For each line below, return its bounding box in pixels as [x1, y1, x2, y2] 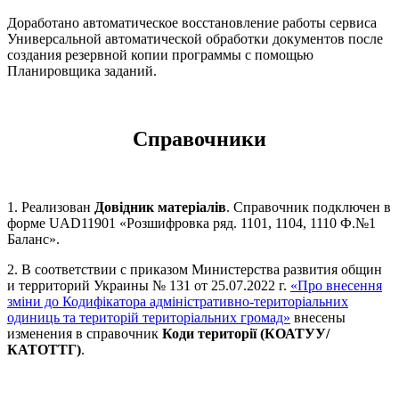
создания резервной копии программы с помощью [7, 47, 313, 63]
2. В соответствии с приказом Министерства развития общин [7, 262, 382, 278]
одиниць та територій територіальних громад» [7, 310, 290, 326]
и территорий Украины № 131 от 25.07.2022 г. [7, 278, 290, 294]
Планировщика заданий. [7, 63, 157, 79]
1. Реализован [7, 199, 94, 216]
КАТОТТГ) [7, 342, 81, 358]
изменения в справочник [7, 326, 162, 342]
